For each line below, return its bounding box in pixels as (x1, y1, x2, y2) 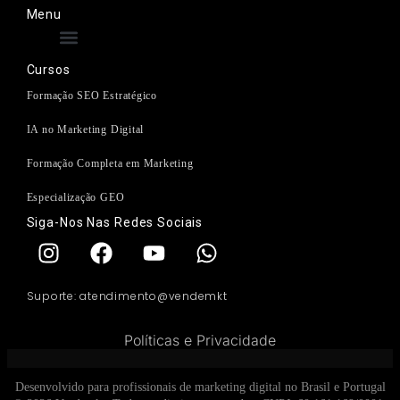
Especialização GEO (26, 190, 125, 204)
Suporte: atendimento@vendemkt (26, 287, 228, 304)
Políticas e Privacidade (123, 330, 276, 349)
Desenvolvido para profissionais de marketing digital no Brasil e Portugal (14, 380, 386, 395)
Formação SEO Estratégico (26, 88, 157, 102)
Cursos (26, 62, 71, 77)
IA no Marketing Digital (26, 122, 145, 136)
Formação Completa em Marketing (26, 156, 194, 170)
